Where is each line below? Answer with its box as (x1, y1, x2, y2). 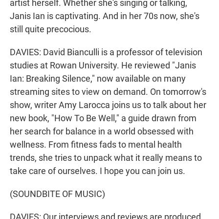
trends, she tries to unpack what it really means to (10, 153, 202, 163)
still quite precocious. (10, 24, 91, 35)
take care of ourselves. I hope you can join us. (10, 166, 185, 176)
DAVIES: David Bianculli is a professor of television (10, 47, 202, 58)
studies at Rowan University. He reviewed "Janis (10, 60, 196, 71)
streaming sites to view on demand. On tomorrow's (10, 87, 206, 97)
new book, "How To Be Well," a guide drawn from (10, 113, 197, 124)
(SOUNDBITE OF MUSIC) (10, 189, 105, 199)
